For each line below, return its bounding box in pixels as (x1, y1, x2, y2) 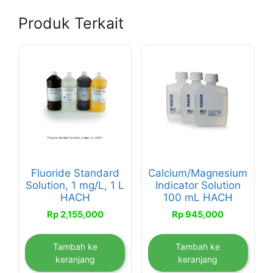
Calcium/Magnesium (148, 166, 248, 179)
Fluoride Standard (30, 166, 119, 179)
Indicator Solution (155, 179, 241, 191)
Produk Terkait (18, 13, 124, 32)
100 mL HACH (163, 191, 233, 204)
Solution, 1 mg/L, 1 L (26, 179, 125, 191)
